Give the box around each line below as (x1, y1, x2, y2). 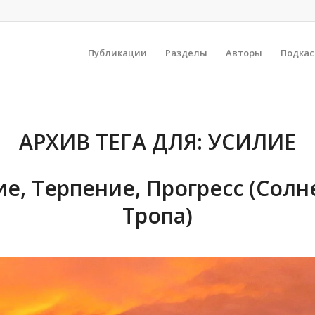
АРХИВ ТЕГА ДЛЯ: (19, 127, 208, 156)
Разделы (165, 46, 207, 59)
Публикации (87, 46, 147, 59)
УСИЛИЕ (208, 127, 296, 156)
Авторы (225, 46, 262, 59)
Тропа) (122, 201, 193, 230)
